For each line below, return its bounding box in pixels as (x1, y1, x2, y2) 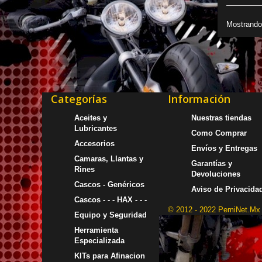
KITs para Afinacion (74, 251, 145, 260)
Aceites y (74, 113, 107, 122)
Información (168, 91, 230, 106)
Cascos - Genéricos (74, 180, 144, 189)
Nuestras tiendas (191, 113, 251, 122)
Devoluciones (191, 169, 240, 178)
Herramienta (74, 225, 118, 235)
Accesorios (74, 139, 115, 148)
